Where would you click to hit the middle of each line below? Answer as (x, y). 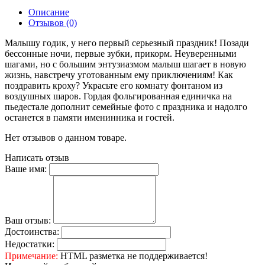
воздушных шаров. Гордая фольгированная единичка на (118, 96)
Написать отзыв (37, 157)
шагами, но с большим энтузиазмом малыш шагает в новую (125, 64)
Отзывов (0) (53, 22)
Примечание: (31, 256)
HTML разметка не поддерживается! (133, 256)
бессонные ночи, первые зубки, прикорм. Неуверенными (121, 53)
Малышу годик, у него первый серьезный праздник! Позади (127, 43)
